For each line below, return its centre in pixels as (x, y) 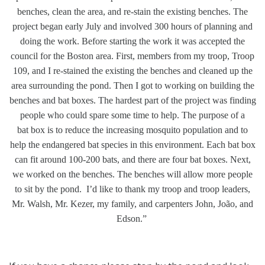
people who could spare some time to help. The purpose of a (132, 115)
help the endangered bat (55, 144)
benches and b (36, 100)
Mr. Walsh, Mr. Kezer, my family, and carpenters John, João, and (132, 203)
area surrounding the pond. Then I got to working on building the (132, 85)
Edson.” (131, 218)
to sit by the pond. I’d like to (70, 189)
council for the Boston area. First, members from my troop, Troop (132, 56)
